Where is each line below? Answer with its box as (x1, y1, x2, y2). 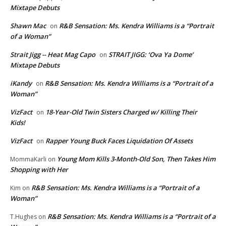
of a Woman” (10, 31, 50, 41)
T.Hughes (10, 212, 37, 221)
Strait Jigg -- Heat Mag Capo (10, 49, 95, 59)
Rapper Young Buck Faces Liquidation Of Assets (45, 136, 193, 145)
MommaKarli (10, 154, 46, 163)
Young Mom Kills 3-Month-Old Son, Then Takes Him (57, 154, 215, 163)
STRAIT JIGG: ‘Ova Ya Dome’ (108, 49, 193, 59)
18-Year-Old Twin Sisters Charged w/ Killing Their (45, 107, 197, 117)
